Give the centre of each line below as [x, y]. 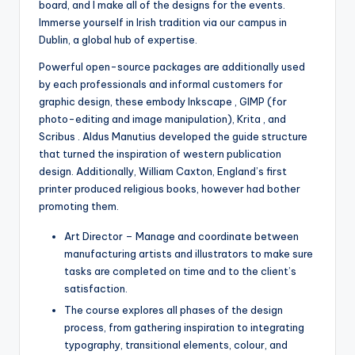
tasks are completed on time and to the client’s [180, 271]
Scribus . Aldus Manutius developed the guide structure [173, 136]
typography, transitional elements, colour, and [176, 344]
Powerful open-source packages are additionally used [172, 66]
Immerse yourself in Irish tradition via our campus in [163, 22]
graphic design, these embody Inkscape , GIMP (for [163, 101]
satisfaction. [96, 288]
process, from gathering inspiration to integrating [184, 327]
